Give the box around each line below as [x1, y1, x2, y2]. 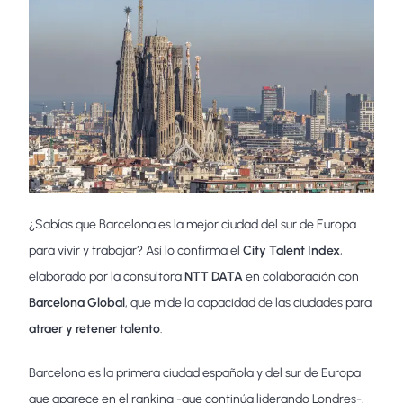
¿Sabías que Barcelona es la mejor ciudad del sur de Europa [29, 217, 357, 233]
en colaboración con [243, 269, 360, 285]
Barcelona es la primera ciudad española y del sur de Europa [29, 365, 362, 381]
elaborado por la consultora [29, 269, 185, 285]
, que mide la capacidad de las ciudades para [125, 295, 372, 311]
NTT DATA [184, 269, 244, 285]
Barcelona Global [29, 295, 126, 311]
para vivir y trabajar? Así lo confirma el [29, 243, 244, 259]
